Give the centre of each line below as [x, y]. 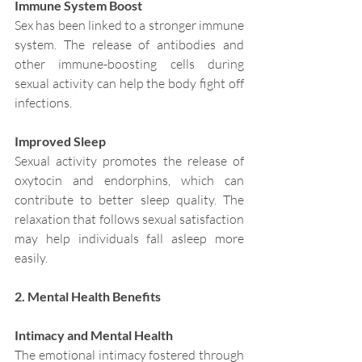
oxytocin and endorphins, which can [129, 181]
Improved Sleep [60, 141]
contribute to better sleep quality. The [129, 200]
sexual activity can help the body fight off [129, 84]
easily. [31, 258]
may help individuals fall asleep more [129, 239]
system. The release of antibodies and [129, 45]
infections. [43, 103]
